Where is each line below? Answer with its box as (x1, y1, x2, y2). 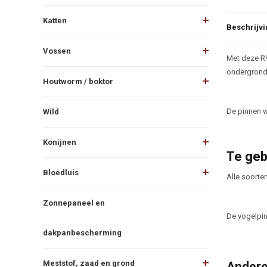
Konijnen (43, 137, 76, 147)
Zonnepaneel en (43, 198, 105, 207)
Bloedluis (43, 167, 79, 177)
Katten (43, 15, 67, 25)
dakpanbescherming (43, 228, 122, 237)
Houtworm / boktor (43, 76, 113, 86)
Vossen (43, 46, 71, 55)
